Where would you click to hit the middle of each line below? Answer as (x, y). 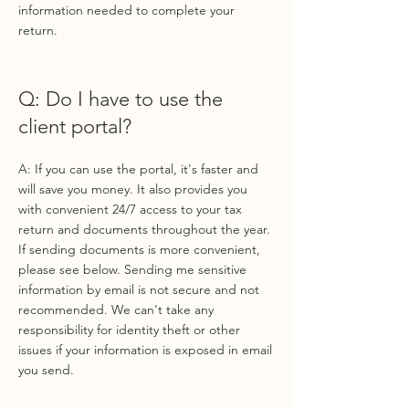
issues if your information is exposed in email (145, 350)
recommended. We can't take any (116, 309)
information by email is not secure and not (139, 289)
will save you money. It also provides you (133, 189)
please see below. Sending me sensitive (132, 269)
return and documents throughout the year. (144, 229)
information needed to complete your (126, 10)
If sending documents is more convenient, (139, 249)
